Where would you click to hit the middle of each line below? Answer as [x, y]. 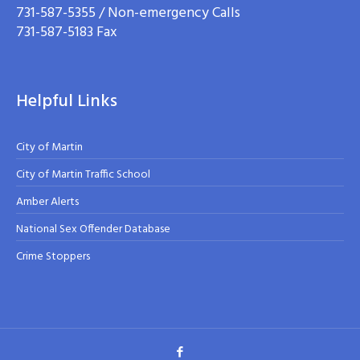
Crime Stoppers [53, 256]
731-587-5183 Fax [67, 32]
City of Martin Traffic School [84, 174]
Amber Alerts [48, 202]
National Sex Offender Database [94, 229]
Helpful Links [67, 101]
